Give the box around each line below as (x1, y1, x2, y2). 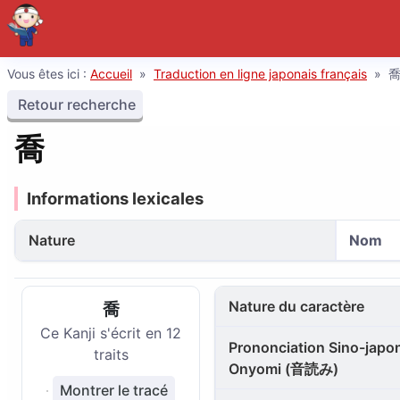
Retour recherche (14, 96, 136, 113)
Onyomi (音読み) (229, 360, 338, 378)
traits (93, 346, 129, 363)
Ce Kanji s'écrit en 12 (40, 324, 181, 342)
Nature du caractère (229, 297, 364, 315)
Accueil (90, 66, 132, 81)
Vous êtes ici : (7, 66, 90, 81)
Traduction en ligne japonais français (154, 66, 367, 81)
